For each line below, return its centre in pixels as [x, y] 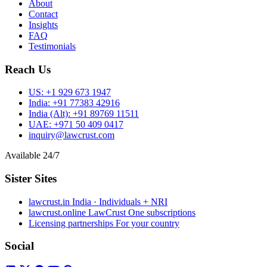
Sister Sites [31, 179]
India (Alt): [49, 114]
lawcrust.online [58, 212]
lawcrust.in [50, 201]
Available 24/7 [32, 156]
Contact [43, 14]
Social [19, 246]
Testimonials [52, 46]
